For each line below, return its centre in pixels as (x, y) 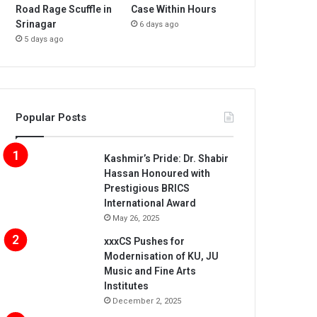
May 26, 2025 (136, 219)
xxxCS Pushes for (145, 242)
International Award (150, 203)
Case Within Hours (174, 10)
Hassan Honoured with (157, 174)
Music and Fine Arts (150, 271)
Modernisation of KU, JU (162, 257)
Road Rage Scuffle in (64, 10)
